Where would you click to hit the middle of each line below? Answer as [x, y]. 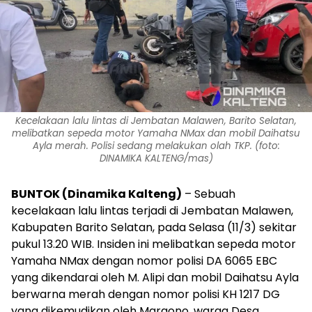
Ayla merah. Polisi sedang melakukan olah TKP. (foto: [156, 146]
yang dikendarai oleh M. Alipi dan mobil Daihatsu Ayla [155, 277]
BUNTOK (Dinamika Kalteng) [96, 194]
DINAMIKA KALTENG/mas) [156, 158]
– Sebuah [209, 194]
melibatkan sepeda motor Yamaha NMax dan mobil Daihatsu [156, 133]
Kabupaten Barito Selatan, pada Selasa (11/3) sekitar [154, 227]
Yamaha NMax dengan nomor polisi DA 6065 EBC [144, 260]
